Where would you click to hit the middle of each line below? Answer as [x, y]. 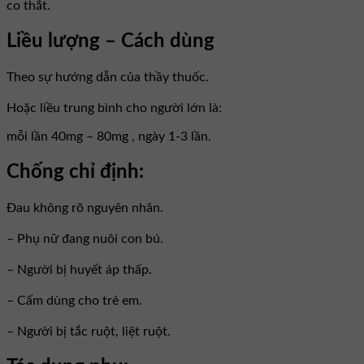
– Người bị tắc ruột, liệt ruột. [89, 331]
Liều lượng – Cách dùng [110, 42]
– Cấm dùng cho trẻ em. [74, 300]
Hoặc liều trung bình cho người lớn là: [116, 108]
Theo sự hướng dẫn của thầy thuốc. [108, 78]
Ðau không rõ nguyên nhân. [85, 208]
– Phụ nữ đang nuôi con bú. [85, 238]
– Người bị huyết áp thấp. [79, 269]
